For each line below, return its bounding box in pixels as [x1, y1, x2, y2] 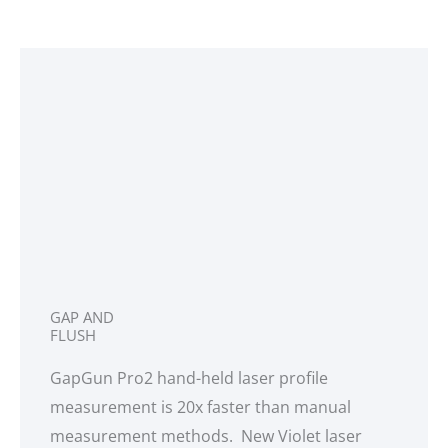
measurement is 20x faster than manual [50, 396, 351, 419]
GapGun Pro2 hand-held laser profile [50, 367, 328, 390]
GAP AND [50, 307, 114, 328]
